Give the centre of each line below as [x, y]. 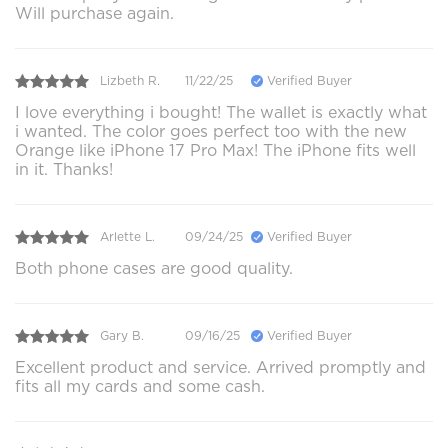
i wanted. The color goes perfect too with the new [211, 131]
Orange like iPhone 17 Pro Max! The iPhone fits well [215, 150]
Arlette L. [127, 237]
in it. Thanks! [64, 169]
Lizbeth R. [130, 81]
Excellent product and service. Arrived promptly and [220, 367]
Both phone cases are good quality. [154, 268]
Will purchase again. [94, 13]
